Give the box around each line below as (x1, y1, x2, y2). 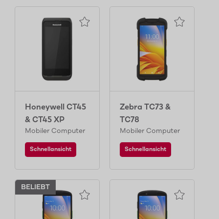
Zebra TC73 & (120, 103, 171, 112)
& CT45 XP (25, 115, 65, 125)
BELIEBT (21, 183, 50, 191)
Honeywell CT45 (25, 103, 86, 112)
